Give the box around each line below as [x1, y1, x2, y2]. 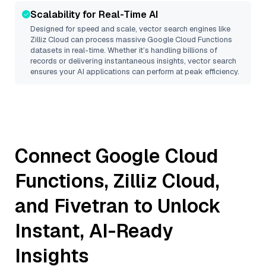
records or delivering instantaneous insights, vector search [30, 56, 236, 66]
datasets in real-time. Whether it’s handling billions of [30, 45, 217, 55]
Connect [15, 144, 96, 168]
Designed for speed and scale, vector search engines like [30, 24, 230, 34]
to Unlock [129, 194, 221, 218]
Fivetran [54, 194, 129, 218]
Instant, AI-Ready [15, 218, 173, 243]
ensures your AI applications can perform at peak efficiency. [30, 66, 239, 77]
